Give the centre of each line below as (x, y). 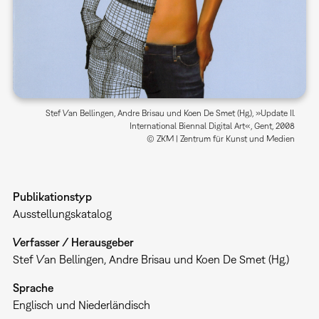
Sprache (33, 287)
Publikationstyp (52, 196)
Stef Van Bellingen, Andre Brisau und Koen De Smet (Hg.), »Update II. (171, 113)
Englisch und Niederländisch (81, 304)
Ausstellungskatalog (62, 213)
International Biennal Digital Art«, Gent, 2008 (213, 126)
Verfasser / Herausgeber (73, 242)
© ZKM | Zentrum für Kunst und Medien (221, 138)
